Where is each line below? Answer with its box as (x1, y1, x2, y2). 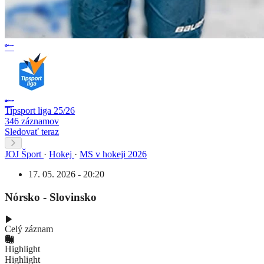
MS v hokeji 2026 (80, 148, 147, 159)
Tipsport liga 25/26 (5, 105, 75, 115)
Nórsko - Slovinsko (5, 190, 97, 203)
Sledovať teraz (5, 126, 59, 137)
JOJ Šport (5, 148, 41, 159)
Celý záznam (5, 224, 53, 235)
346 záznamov (5, 115, 59, 126)
